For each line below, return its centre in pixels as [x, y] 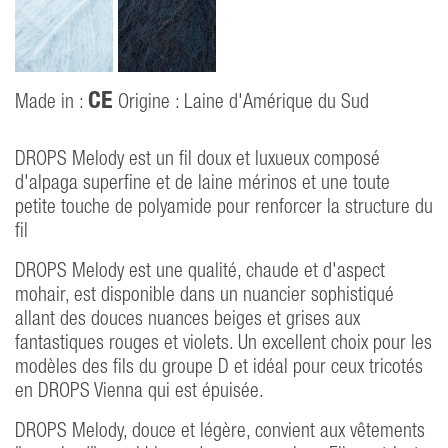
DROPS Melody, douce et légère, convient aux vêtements [220, 432]
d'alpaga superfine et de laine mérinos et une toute [202, 184]
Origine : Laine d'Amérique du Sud [241, 103]
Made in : [51, 103]
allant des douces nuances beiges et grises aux [187, 320]
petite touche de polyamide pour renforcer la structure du [224, 208]
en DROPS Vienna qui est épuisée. [139, 392]
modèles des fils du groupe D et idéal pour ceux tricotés [219, 368]
